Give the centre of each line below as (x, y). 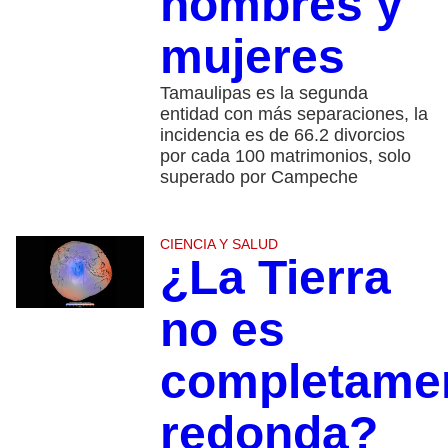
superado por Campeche (258, 177)
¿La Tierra (275, 278)
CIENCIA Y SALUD (218, 244)
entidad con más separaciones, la (293, 114)
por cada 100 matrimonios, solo (285, 156)
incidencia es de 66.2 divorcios (282, 135)
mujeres (252, 57)
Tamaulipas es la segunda (263, 93)
